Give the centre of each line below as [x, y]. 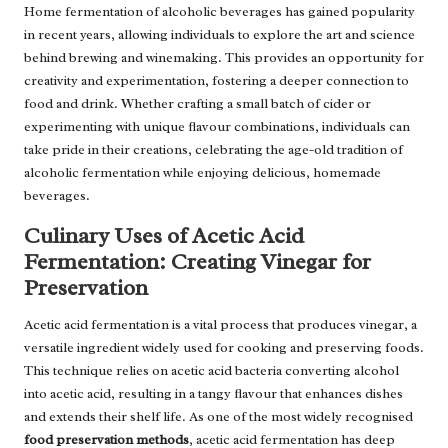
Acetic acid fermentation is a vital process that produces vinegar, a [220, 325]
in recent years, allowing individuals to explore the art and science [219, 35]
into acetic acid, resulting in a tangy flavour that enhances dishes [213, 394]
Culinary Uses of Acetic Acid [164, 236]
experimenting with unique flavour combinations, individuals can [217, 127]
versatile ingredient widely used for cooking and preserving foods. [224, 348]
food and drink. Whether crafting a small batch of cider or [197, 104]
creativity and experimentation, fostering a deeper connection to [216, 81]
